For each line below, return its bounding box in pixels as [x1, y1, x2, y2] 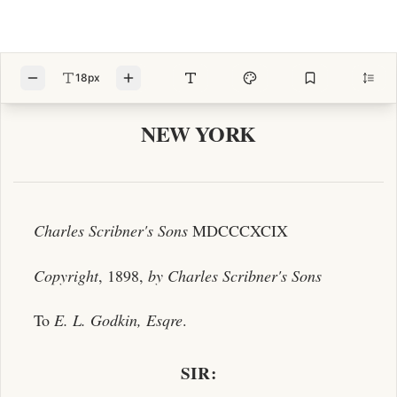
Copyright [33, 264, 98, 286]
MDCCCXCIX [187, 220, 288, 241]
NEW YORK [141, 118, 256, 149]
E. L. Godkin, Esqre [53, 309, 183, 331]
